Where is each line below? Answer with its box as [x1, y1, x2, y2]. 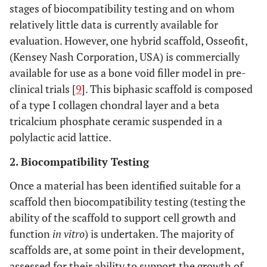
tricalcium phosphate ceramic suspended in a [10, 114, 222, 128]
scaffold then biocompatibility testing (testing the [10, 194, 246, 209]
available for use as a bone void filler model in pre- [10, 66, 246, 80]
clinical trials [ [10, 82, 76, 96]
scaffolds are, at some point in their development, [10, 243, 244, 257]
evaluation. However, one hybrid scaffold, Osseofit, [10, 33, 247, 48]
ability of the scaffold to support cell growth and [10, 210, 236, 225]
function [10, 226, 52, 241]
